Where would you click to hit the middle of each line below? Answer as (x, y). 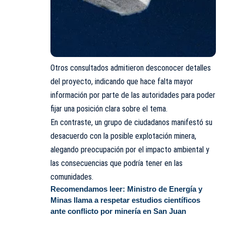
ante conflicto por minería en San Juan (118, 211)
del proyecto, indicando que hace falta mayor (122, 82)
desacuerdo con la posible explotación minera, (123, 136)
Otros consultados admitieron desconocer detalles (131, 68)
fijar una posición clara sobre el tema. (109, 109)
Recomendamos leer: (89, 189)
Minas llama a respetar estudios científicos (125, 200)
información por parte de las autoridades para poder (133, 95)
